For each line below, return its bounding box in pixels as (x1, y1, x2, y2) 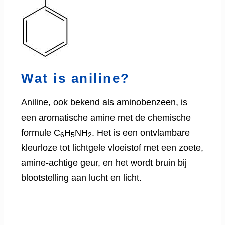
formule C (21, 127, 60, 138)
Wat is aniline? (21, 70, 130, 86)
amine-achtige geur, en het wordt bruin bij (21, 157, 187, 168)
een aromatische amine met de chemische (21, 112, 191, 123)
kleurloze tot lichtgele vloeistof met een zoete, (21, 142, 203, 153)
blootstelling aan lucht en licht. (21, 172, 142, 183)
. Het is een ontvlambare (92, 127, 190, 138)
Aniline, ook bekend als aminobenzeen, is (21, 97, 187, 107)
